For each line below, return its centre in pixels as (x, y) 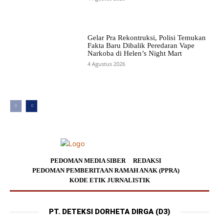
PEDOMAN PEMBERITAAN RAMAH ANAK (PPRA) (106, 171)
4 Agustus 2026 (106, 64)
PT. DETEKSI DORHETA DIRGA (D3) (109, 212)
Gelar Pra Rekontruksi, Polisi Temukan (146, 38)
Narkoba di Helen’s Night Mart (134, 54)
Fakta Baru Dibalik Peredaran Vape (141, 46)
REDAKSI (147, 161)
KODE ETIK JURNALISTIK (109, 180)
